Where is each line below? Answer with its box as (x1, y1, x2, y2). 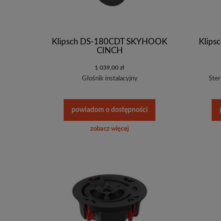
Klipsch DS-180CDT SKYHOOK (52, 37, 167, 46)
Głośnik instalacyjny (81, 75, 138, 82)
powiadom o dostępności (71, 106, 148, 114)
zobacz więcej (90, 126, 129, 133)
